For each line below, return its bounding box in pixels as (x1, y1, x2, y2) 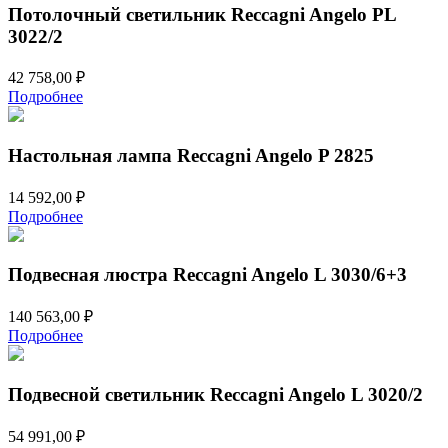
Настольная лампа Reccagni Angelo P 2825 (8, 144, 374, 166)
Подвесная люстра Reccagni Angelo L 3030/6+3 (8, 264, 407, 286)
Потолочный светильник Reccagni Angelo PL (8, 3, 396, 25)
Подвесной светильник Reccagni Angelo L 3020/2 (8, 383, 423, 405)
